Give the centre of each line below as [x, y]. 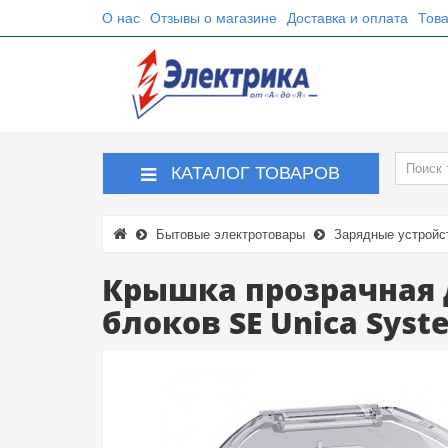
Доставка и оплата [347, 18]
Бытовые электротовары [230, 234]
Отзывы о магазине [213, 18]
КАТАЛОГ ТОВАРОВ [256, 173]
